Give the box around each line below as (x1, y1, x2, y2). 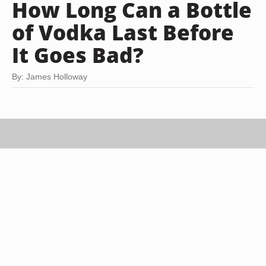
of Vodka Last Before (12, 18, 234, 46)
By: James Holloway (12, 72, 87, 81)
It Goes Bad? (12, 40, 144, 69)
